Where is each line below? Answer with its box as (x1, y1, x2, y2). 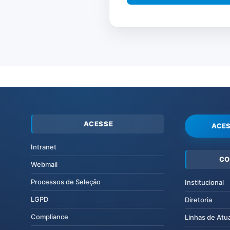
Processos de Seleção (31, 177, 101, 186)
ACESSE (83, 119, 113, 128)
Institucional (185, 178, 224, 186)
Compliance (31, 212, 68, 221)
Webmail (31, 160, 57, 168)
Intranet (31, 142, 56, 151)
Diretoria (185, 195, 212, 204)
